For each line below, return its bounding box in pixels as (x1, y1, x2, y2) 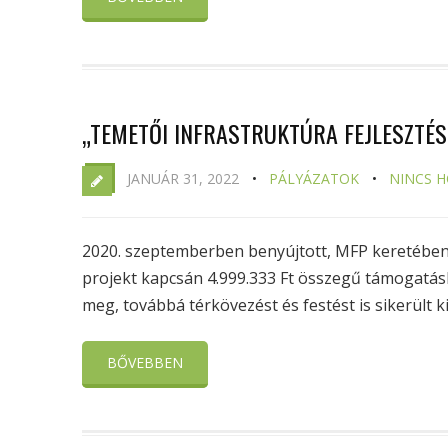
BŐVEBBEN (107, 353, 183, 372)
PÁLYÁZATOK (269, 169, 359, 188)
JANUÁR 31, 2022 (127, 169, 239, 188)
